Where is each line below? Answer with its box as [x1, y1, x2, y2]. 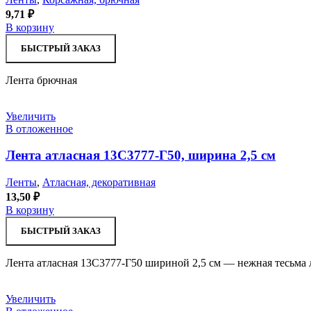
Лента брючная [6, 74, 77, 86]
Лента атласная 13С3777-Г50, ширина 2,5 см [6, 148, 276, 163]
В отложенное [6, 122, 73, 135]
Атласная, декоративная [42, 176, 155, 189]
